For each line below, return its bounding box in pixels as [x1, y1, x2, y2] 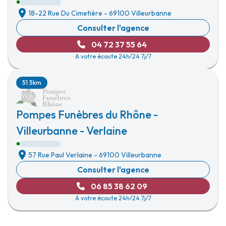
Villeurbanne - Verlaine [16, 124, 127, 138]
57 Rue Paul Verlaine [28, 150, 92, 159]
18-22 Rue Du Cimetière [28, 9, 102, 18]
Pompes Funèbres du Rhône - [16, 107, 158, 122]
